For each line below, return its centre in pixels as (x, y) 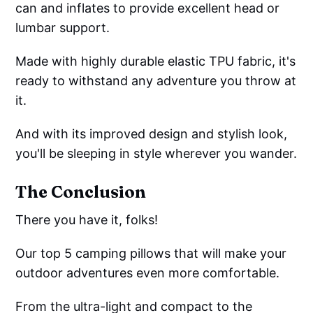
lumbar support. (63, 27)
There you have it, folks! (87, 219)
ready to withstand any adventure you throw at (156, 80)
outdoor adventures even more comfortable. (148, 272)
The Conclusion (81, 191)
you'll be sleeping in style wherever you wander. (156, 153)
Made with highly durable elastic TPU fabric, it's (156, 61)
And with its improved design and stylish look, (152, 133)
